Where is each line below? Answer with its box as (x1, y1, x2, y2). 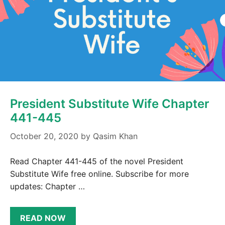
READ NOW (20, 213, 66, 223)
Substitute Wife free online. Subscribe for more (10, 168, 189, 179)
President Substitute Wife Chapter (10, 96, 209, 111)
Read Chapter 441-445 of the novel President (10, 156, 183, 166)
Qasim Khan (93, 131, 138, 141)
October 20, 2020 (10, 131, 78, 141)
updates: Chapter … (10, 181, 85, 191)
